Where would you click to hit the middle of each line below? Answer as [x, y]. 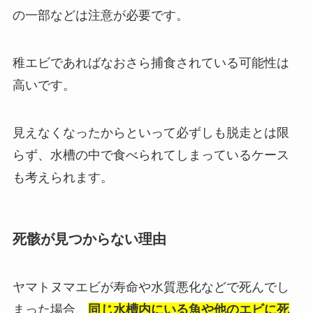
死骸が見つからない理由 [89, 239]
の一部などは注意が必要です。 [100, 16]
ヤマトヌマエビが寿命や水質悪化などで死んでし [151, 287]
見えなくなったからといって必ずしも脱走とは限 [151, 132]
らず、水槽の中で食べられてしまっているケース [151, 155]
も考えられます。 [63, 177]
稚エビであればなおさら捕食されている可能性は [151, 63]
